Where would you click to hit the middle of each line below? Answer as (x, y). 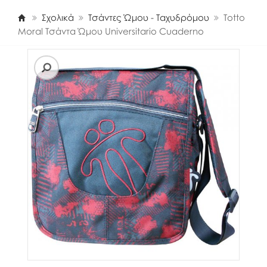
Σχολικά (58, 18)
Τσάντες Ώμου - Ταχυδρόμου (149, 18)
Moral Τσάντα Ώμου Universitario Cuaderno (111, 31)
